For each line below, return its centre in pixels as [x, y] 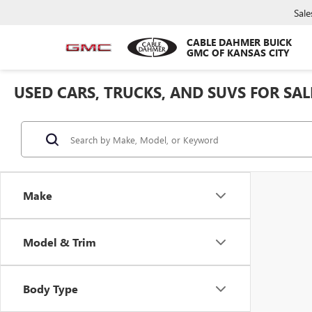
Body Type [50, 289]
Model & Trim [60, 242]
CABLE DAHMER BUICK [239, 42]
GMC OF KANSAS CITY [238, 53]
